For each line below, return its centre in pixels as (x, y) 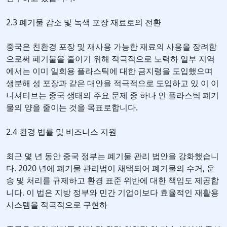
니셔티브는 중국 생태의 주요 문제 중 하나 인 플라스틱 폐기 (112, 96)
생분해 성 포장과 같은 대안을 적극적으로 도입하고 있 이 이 (112, 83)
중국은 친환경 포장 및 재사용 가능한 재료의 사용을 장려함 (111, 47)
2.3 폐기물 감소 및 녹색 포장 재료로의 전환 (84, 23)
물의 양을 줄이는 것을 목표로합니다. (72, 108)
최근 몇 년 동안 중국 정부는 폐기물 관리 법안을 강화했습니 (112, 156)
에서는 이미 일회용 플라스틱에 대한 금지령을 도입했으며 (109, 71)
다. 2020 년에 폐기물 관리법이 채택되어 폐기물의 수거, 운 (110, 168)
